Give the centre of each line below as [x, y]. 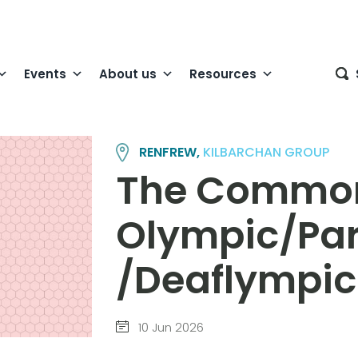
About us [128, 74]
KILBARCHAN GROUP [267, 153]
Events [45, 74]
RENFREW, [171, 153]
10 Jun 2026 [169, 328]
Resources [223, 74]
